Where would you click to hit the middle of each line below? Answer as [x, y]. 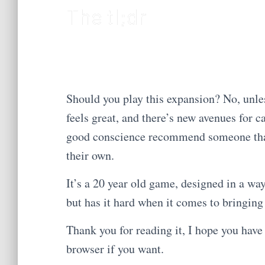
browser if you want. [115, 248]
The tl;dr [106, 16]
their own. [90, 155]
